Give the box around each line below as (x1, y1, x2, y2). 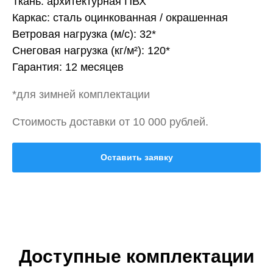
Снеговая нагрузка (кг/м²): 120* (12, 44, 170, 57)
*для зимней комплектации (12, 88, 150, 101)
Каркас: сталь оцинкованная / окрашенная (12, 12, 228, 24)
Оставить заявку (100, 152, 173, 163)
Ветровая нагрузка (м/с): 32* (12, 28, 156, 40)
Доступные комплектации (19, 246, 254, 266)
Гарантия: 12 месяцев (12, 61, 124, 73)
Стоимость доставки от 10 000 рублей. (12, 116, 208, 128)
